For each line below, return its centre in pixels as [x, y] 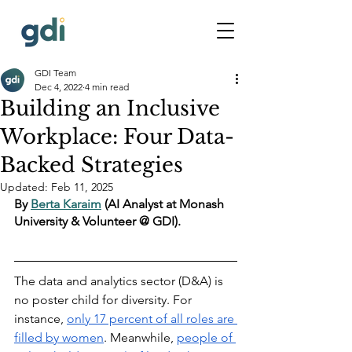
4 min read [107, 87]
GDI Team [55, 73]
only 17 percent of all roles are [152, 319]
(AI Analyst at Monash [164, 204]
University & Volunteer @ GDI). [97, 221]
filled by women [59, 337]
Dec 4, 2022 [59, 87]
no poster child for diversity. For [104, 300]
